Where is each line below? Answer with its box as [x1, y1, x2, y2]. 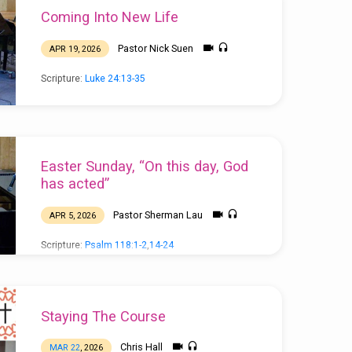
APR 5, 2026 [49, 210, 96, 221]
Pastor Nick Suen [117, 42, 193, 54]
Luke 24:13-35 [84, 72, 145, 84]
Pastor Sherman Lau [112, 208, 203, 221]
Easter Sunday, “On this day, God [40, 158, 248, 175]
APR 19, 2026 [49, 43, 101, 54]
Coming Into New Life [40, 9, 178, 26]
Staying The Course [40, 307, 166, 324]
